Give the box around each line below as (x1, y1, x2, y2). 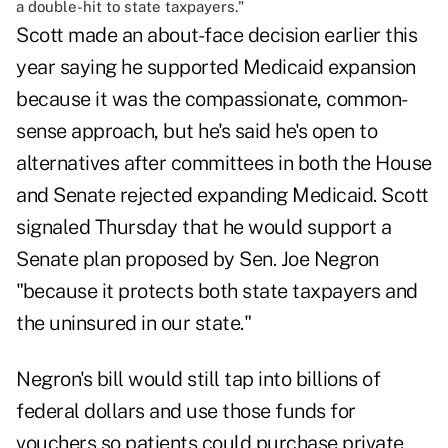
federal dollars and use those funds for (16, 399, 356, 424)
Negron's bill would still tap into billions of (16, 367, 380, 392)
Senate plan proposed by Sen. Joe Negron (16, 247, 379, 272)
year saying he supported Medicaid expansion (16, 55, 416, 80)
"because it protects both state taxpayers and (16, 279, 418, 304)
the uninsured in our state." (16, 311, 251, 336)
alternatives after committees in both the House (16, 151, 432, 176)
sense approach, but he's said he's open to (16, 119, 377, 144)
